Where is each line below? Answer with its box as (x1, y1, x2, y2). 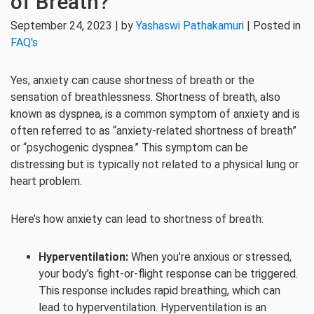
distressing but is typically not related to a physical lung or (11, 158, 299, 171)
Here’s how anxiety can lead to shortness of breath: (11, 212, 264, 226)
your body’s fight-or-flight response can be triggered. (39, 267, 298, 280)
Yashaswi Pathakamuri (136, 19, 244, 32)
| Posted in (244, 19, 301, 32)
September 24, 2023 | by (11, 19, 136, 32)
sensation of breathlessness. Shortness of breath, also (11, 90, 280, 104)
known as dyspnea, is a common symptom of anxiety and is (11, 107, 300, 121)
